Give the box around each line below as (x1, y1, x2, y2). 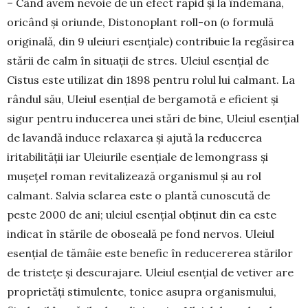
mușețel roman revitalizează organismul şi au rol (7, 169, 261, 184)
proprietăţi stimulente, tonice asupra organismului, (7, 285, 276, 299)
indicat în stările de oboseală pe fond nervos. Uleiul (7, 227, 274, 241)
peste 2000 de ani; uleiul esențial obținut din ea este (7, 208, 276, 222)
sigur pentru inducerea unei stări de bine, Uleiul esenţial (7, 111, 299, 126)
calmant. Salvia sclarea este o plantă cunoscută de (7, 188, 270, 203)
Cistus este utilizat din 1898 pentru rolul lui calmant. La (7, 73, 295, 87)
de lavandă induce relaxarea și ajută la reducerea (7, 131, 262, 145)
